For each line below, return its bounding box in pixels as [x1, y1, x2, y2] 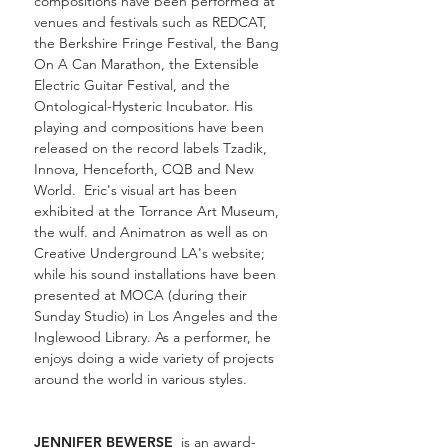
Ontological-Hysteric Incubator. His [34, 97, 253, 115]
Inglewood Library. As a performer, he [34, 328, 271, 346]
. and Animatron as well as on [84, 223, 268, 241]
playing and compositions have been [34, 118, 264, 136]
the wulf [34, 223, 84, 241]
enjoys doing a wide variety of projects [34, 349, 274, 367]
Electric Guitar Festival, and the [34, 76, 230, 94]
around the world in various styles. [34, 370, 247, 388]
